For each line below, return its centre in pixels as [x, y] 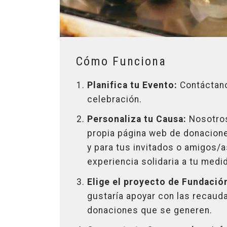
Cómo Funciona [121, 61]
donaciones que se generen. [150, 210]
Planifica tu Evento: [133, 85]
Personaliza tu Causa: [137, 119]
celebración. [115, 99]
